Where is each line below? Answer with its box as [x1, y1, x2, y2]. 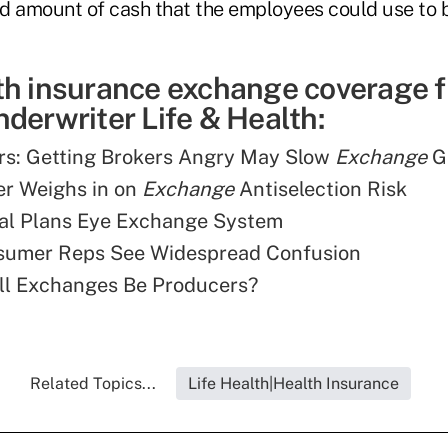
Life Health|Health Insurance [187, 374, 399, 394]
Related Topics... [29, 374, 156, 394]
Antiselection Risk [234, 177, 407, 202]
